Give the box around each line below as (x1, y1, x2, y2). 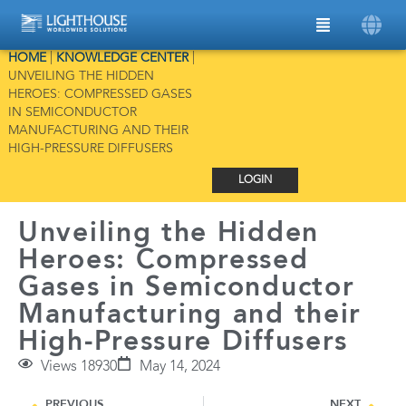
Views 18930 (41, 360, 117, 374)
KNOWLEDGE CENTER (55, 53, 188, 64)
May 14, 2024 (140, 360, 220, 374)
